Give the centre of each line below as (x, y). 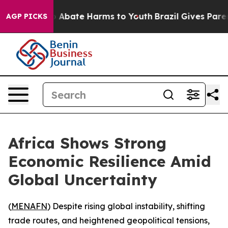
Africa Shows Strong (87, 143)
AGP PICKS (27, 16)
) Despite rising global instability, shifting (126, 206)
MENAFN (29, 206)
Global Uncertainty (83, 180)
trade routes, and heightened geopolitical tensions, (109, 220)
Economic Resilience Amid (110, 161)
